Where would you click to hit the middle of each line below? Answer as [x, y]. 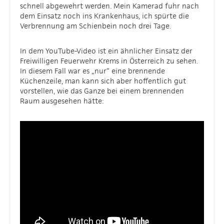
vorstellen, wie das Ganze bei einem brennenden [102, 91]
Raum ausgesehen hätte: [62, 101]
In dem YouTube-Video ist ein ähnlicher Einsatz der [106, 51]
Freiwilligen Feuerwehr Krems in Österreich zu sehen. [109, 61]
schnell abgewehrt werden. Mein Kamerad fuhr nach [109, 6]
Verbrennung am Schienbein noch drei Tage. [95, 26]
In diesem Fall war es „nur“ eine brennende [92, 71]
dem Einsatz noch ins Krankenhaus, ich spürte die [104, 16]
